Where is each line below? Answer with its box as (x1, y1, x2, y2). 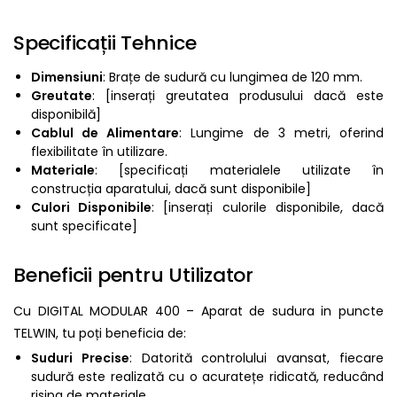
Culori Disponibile (31, 198, 152, 216)
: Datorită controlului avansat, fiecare (128, 348, 385, 367)
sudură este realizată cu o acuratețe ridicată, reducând (31, 367, 384, 385)
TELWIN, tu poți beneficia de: (13, 323, 186, 342)
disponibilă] (31, 105, 101, 123)
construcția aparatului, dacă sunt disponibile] (31, 179, 311, 198)
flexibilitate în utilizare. (31, 142, 167, 160)
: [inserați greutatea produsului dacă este (92, 86, 384, 105)
